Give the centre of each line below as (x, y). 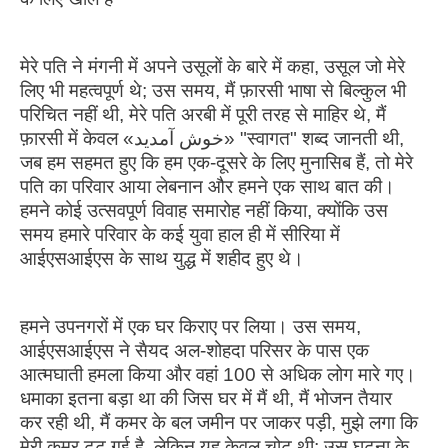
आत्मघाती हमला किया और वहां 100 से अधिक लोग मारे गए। (218, 374)
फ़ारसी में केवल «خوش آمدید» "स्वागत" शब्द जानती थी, (77, 138)
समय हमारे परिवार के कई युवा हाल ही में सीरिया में (180, 234)
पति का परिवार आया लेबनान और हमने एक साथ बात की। (207, 186)
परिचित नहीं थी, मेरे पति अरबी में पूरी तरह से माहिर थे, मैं (203, 114)
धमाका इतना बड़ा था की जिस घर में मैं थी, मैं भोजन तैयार (206, 398)
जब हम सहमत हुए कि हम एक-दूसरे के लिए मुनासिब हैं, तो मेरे (216, 162)
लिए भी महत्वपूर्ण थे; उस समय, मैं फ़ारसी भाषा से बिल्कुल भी (213, 90)
